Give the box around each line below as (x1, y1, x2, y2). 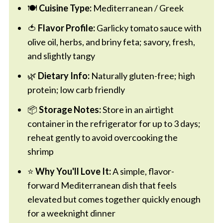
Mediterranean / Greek (91, 2, 184, 14)
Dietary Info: (37, 70, 90, 82)
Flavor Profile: (37, 22, 95, 34)
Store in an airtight (101, 104, 174, 115)
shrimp (27, 146, 54, 157)
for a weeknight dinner (27, 208, 115, 219)
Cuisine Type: (38, 2, 92, 14)
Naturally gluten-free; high (89, 70, 195, 82)
